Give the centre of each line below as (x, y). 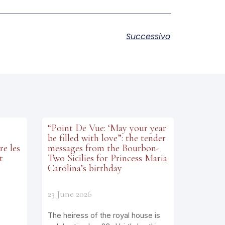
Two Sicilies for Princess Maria (107, 158)
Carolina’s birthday (85, 168)
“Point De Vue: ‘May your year (107, 128)
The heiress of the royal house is (104, 215)
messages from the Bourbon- (103, 148)
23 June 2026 (70, 194)
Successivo (148, 36)
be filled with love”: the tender (106, 138)
